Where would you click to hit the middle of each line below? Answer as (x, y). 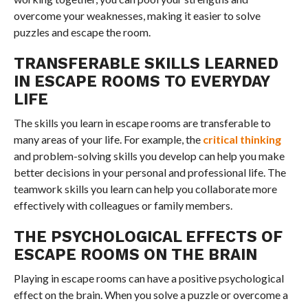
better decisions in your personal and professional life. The (150, 172)
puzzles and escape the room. (82, 32)
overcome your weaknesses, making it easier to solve (137, 15)
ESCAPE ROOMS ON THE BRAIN (135, 254)
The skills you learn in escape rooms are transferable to (142, 122)
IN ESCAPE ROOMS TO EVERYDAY (141, 81)
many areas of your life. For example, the (108, 139)
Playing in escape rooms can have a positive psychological (148, 278)
